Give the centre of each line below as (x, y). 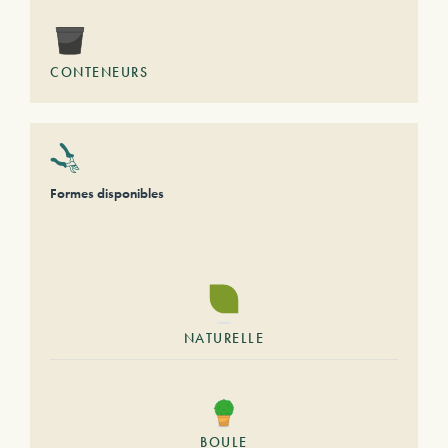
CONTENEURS (99, 72)
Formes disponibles (107, 193)
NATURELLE (224, 337)
